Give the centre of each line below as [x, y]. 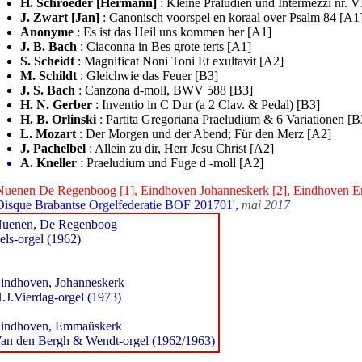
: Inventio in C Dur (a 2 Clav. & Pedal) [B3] [206, 105]
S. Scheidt [47, 61]
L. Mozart [48, 134]
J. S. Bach [48, 90]
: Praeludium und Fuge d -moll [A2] [170, 163]
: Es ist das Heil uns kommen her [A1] [173, 32]
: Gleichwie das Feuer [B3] [147, 76]
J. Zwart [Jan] [60, 17]
